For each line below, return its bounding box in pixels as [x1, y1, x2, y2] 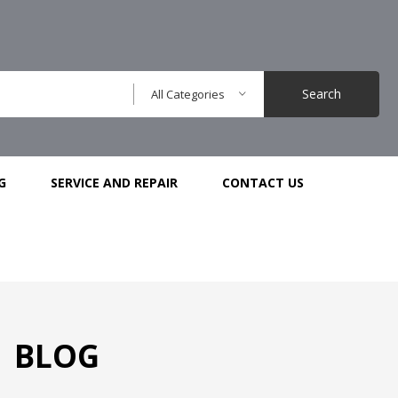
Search [301, 85, 341, 102]
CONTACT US [222, 174, 305, 192]
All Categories [150, 86, 225, 102]
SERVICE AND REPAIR [51, 174, 179, 192]
